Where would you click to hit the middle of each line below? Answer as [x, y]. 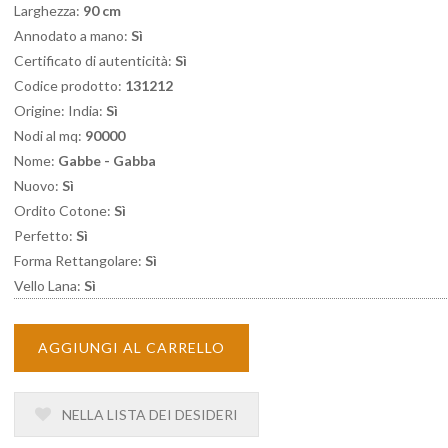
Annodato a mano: [72, 35]
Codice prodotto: [69, 85]
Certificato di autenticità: [94, 60]
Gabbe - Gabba [107, 160]
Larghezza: [48, 10]
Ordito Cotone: [64, 210]
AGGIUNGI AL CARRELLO [131, 347]
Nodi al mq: [49, 135]
